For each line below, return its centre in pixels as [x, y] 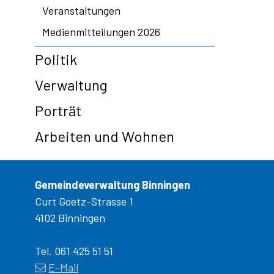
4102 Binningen [70, 217]
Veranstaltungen [81, 10]
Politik [56, 59]
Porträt [58, 110]
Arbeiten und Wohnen [104, 136]
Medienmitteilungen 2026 [101, 31]
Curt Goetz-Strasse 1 [84, 201]
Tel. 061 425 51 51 [74, 250]
